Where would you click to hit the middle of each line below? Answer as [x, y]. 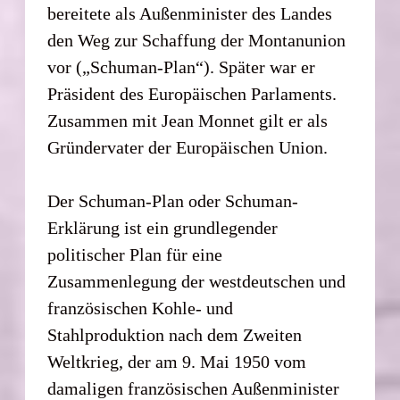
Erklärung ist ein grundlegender [163, 227]
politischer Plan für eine [135, 254]
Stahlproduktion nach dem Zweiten [175, 334]
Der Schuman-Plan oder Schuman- [173, 200]
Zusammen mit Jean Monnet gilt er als [188, 120]
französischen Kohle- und [141, 308]
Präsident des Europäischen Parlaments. [192, 93]
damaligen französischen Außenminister [194, 388]
